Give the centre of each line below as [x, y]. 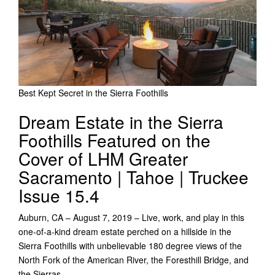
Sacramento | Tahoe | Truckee [134, 176]
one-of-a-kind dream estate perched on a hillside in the [125, 231]
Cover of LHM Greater [103, 158]
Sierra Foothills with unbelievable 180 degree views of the [130, 245]
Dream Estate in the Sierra [121, 121]
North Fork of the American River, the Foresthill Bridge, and [134, 259]
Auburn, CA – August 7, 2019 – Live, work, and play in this [131, 217]
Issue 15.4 [59, 195]
